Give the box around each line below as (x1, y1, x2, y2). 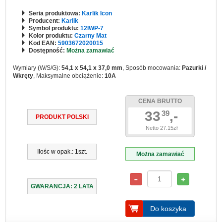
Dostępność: (29, 47, 66, 54)
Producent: (29, 17, 61, 24)
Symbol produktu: (29, 25, 80, 32)
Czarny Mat (74, 32, 107, 39)
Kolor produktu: (29, 32, 74, 39)
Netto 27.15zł (145, 125, 177, 131)
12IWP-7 (80, 25, 104, 32)
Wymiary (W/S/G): (13, 64, 61, 71)
